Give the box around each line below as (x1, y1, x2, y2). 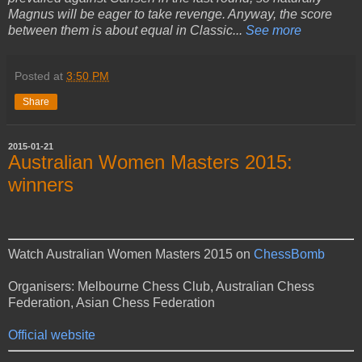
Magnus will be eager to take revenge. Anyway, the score (8, 7, 332, 22)
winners (8, 174, 74, 196)
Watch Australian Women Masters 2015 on (8, 247, 254, 262)
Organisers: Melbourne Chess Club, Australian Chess (8, 280, 314, 294)
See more (246, 23, 301, 38)
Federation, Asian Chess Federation (8, 296, 215, 310)
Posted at (15, 69, 66, 83)
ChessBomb (254, 247, 325, 262)
